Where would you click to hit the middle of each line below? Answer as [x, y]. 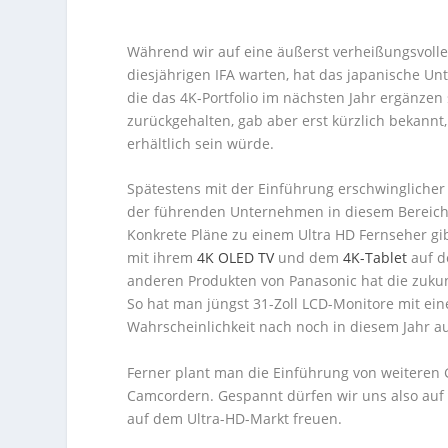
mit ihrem [162, 258]
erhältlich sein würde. [201, 143]
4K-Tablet [375, 258]
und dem [309, 258]
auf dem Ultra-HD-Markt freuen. [235, 418]
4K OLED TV [236, 258]
